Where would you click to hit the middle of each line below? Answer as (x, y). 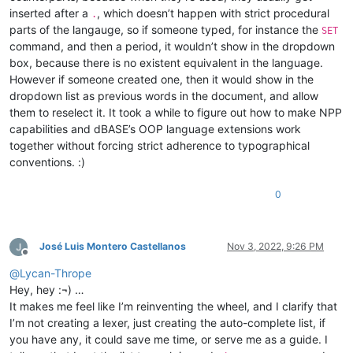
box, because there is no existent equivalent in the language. (166, 62)
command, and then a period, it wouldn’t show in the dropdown (172, 46)
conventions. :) (47, 162)
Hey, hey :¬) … (47, 289)
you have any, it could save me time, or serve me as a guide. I (169, 339)
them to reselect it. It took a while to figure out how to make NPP (176, 112)
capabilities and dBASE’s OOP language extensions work (155, 128)
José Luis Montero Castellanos (113, 246)
